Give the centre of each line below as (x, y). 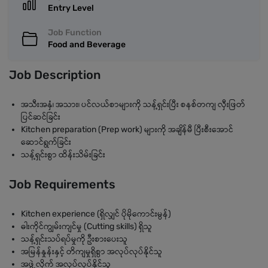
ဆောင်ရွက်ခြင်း (46, 142)
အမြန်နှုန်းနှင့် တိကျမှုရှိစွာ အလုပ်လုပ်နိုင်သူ (92, 252)
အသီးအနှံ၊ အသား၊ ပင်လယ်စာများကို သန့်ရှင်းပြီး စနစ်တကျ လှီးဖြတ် (133, 104)
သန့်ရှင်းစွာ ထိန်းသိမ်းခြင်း (63, 155)
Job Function (75, 33)
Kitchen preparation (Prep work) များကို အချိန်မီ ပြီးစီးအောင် (127, 130)
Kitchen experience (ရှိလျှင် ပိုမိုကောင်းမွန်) (96, 214)
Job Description (55, 75)
